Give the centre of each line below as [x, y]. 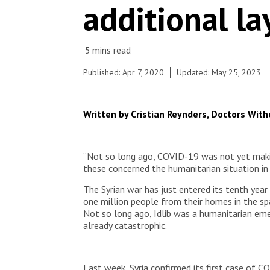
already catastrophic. [125, 225]
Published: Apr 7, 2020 [124, 72]
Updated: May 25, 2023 [219, 72]
